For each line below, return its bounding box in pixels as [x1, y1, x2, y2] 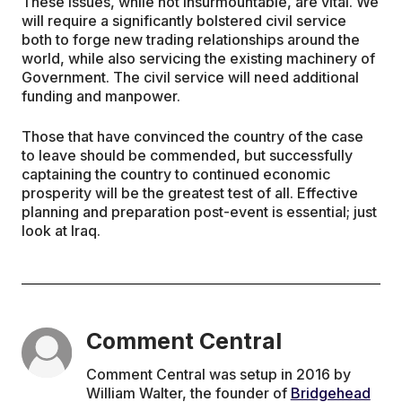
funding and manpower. [22, 87, 180, 106]
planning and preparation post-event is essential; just [22, 203, 377, 222]
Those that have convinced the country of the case [22, 127, 363, 146]
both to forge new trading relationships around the [22, 31, 360, 49]
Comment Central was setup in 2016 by [85, 365, 351, 384]
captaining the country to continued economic [22, 165, 330, 184]
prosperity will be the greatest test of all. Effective [22, 184, 358, 203]
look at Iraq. [22, 222, 100, 240]
